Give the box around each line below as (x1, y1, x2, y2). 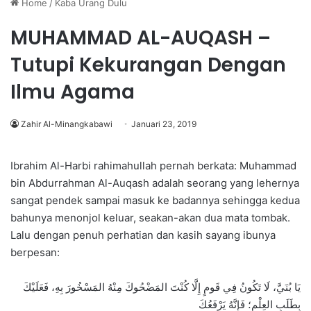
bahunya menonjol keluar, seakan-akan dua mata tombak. (10, 211, 290, 225)
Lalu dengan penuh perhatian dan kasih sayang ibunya (10, 228, 276, 242)
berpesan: (10, 246, 62, 260)
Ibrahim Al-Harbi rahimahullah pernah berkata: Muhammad (10, 159, 296, 173)
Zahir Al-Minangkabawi (21, 119, 112, 130)
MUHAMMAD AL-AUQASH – (10, 24, 271, 52)
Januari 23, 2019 (131, 119, 196, 130)
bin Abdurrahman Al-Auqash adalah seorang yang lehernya (10, 176, 299, 190)
